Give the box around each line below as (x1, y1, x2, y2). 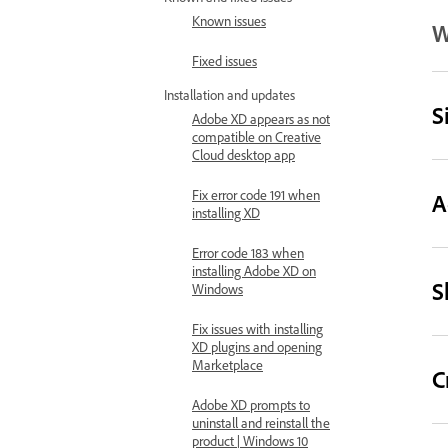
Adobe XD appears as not (192, 110, 330, 127)
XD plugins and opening (192, 338, 322, 355)
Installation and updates (164, 86, 295, 103)
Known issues (192, 12, 266, 29)
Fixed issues (192, 52, 257, 69)
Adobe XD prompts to (192, 396, 310, 413)
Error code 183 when (192, 244, 304, 261)
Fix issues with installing (192, 320, 323, 337)
